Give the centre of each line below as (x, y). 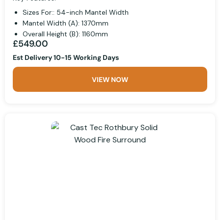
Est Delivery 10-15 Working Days (66, 58)
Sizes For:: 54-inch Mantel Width (76, 13)
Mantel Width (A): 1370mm (66, 23)
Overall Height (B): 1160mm (65, 34)
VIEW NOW (110, 80)
